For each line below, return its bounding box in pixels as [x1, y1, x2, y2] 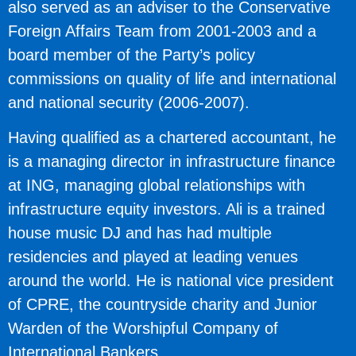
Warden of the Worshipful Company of [8, 319, 278, 338]
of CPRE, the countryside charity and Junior [8, 296, 317, 314]
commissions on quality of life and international [8, 70, 336, 88]
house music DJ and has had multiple [8, 224, 272, 242]
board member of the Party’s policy [8, 46, 255, 64]
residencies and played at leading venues [8, 248, 298, 266]
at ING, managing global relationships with [8, 176, 305, 195]
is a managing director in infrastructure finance [8, 153, 335, 171]
